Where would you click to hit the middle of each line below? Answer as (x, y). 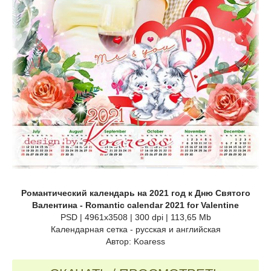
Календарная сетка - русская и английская (135, 230)
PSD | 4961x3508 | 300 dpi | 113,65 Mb (135, 217)
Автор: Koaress (135, 242)
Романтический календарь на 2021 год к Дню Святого (135, 193)
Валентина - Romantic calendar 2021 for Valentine (135, 205)
